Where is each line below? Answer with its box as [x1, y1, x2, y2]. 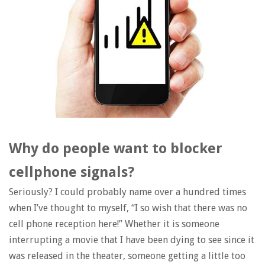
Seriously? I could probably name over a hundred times [9, 186, 246, 198]
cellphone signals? [9, 163, 134, 180]
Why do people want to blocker [9, 140, 222, 157]
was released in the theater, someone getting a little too [9, 250, 245, 261]
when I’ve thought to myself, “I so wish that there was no [9, 202, 247, 214]
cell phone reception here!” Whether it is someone [9, 218, 219, 230]
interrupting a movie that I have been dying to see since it [9, 234, 254, 245]
